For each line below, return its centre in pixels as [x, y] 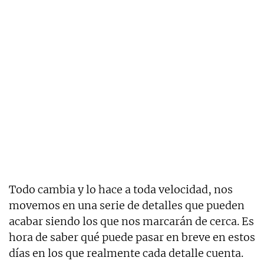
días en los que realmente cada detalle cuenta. [126, 253]
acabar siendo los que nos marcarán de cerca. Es [131, 222]
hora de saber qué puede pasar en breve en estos [132, 237]
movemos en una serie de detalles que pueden [127, 206]
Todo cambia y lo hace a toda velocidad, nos [121, 190]
